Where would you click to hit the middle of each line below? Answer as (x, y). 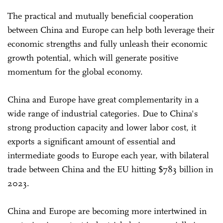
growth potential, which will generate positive (93, 58)
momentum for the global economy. (75, 72)
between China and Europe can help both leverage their (111, 30)
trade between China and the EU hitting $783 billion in (110, 169)
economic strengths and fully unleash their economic (108, 44)
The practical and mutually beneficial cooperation (100, 16)
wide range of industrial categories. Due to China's (103, 114)
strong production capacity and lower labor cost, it (102, 128)
